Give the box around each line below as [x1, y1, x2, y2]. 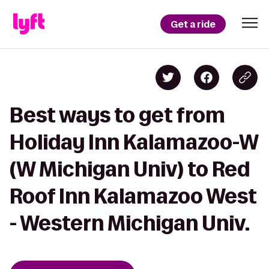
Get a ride [171, 17, 216, 31]
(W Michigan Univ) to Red [10, 158, 250, 180]
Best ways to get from [10, 104, 225, 126]
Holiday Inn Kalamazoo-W [10, 131, 258, 153]
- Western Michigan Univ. [10, 212, 250, 234]
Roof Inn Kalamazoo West [10, 185, 257, 207]
